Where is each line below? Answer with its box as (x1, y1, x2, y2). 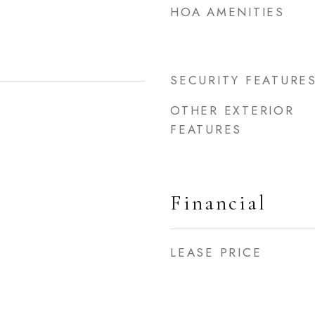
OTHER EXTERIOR (170, 102, 295, 119)
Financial (170, 191, 266, 215)
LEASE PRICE (170, 244, 262, 261)
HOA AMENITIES (170, 4, 285, 20)
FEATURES (170, 121, 242, 138)
